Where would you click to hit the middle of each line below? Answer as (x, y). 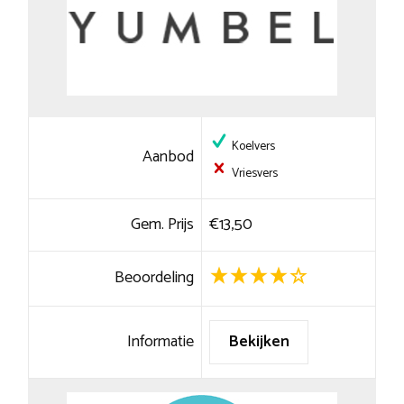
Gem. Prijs (163, 225)
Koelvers (252, 147)
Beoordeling (155, 278)
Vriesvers (253, 174)
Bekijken (258, 342)
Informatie (161, 342)
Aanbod (169, 157)
